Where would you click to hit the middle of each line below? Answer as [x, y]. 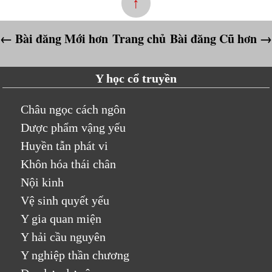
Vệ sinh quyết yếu [65, 200]
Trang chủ [139, 38]
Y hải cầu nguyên [63, 237]
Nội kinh [42, 182]
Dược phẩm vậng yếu [73, 127]
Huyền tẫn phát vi [65, 146]
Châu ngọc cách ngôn [73, 109]
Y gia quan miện [61, 219]
